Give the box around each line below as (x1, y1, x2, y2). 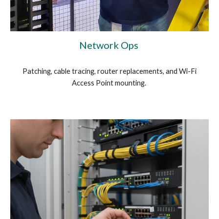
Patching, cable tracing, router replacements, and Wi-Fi (22, 67, 197, 76)
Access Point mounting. (71, 79, 148, 88)
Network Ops (79, 39, 140, 51)
